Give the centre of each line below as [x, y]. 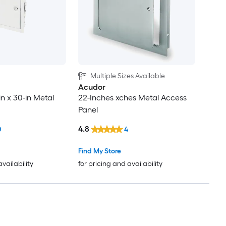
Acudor [92, 87]
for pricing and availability [120, 163]
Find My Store [99, 151]
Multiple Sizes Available [127, 76]
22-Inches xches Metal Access [132, 98]
